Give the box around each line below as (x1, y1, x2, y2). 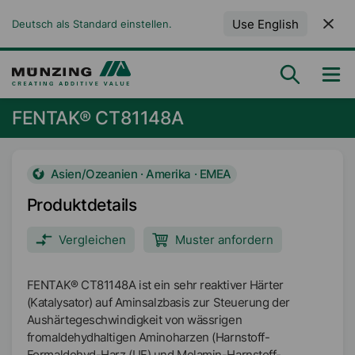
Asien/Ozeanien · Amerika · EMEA (50, 166, 231, 182)
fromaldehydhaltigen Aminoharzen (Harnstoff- (26, 330, 270, 345)
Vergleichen (58, 232, 126, 247)
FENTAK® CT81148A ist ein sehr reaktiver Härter (26, 277, 284, 292)
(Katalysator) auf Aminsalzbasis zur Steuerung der (26, 295, 290, 310)
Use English (231, 16, 299, 32)
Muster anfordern (174, 232, 273, 247)
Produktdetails (26, 195, 137, 215)
